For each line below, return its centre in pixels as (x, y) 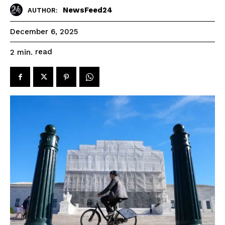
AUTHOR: (43, 10)
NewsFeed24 (88, 10)
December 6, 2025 (44, 32)
